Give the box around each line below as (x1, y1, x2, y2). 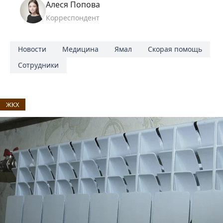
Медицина (62, 44, 99, 54)
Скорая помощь (148, 44, 202, 54)
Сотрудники (18, 60, 59, 70)
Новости (18, 44, 46, 54)
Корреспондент (46, 13, 100, 23)
